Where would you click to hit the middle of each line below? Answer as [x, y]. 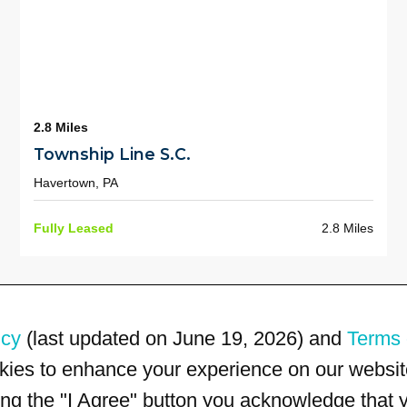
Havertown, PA [75, 182]
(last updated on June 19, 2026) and [184, 338]
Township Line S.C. [112, 154]
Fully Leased [73, 228]
